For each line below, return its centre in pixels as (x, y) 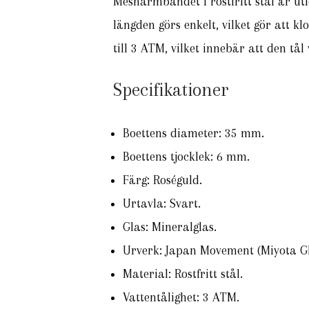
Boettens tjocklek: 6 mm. (186, 157)
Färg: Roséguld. (162, 180)
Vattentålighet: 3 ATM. (181, 297)
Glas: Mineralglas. (170, 227)
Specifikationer (171, 90)
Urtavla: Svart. (162, 203)
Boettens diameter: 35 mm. (193, 133)
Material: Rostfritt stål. (183, 274)
